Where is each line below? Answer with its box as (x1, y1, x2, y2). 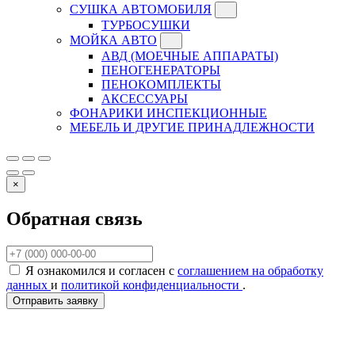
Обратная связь (6, 208, 143, 230)
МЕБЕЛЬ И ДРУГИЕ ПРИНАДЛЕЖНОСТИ (70, 120, 315, 135)
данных (6, 278, 51, 292)
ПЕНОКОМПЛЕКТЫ (101, 78, 221, 92)
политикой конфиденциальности (61, 278, 242, 292)
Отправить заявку (13, 295, 98, 307)
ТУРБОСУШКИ (101, 18, 190, 32)
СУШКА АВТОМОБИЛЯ (70, 2, 212, 17)
